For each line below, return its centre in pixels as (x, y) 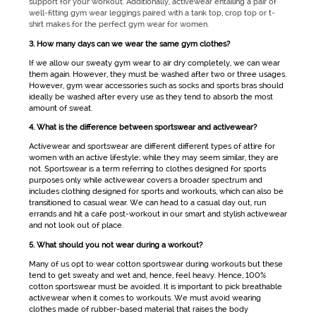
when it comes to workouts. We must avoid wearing (165, 298)
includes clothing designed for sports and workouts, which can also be (156, 192)
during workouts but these (233, 264)
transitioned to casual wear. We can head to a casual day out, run (147, 203)
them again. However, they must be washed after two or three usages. (157, 74)
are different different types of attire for (201, 147)
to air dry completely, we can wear (215, 63)
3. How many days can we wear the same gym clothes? (129, 44)
